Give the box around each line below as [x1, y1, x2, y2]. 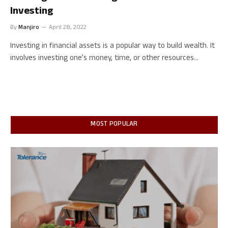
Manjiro [18, 22, 39, 33]
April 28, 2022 [49, 22, 87, 33]
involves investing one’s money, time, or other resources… [10, 52, 198, 65]
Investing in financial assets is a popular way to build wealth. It [10, 40, 215, 53]
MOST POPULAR [91, 119, 138, 130]
